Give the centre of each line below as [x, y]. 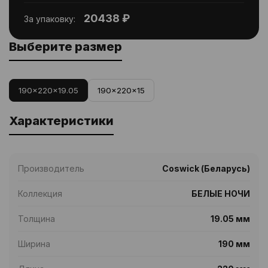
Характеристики [61, 121]
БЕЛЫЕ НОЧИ [221, 194]
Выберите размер [66, 47]
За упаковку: [50, 19]
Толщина [36, 219]
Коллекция [40, 194]
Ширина [34, 244]
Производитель [51, 168]
